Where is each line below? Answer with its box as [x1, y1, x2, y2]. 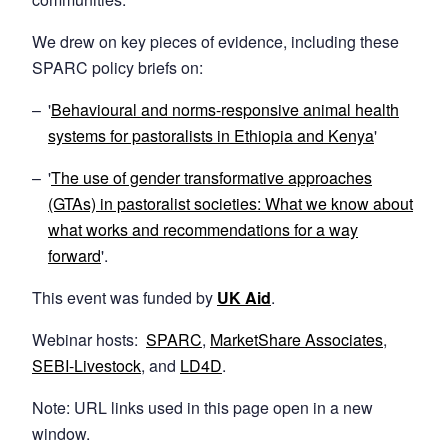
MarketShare [210, 328, 305, 352]
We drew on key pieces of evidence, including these [32, 30, 399, 54]
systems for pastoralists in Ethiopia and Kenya [48, 124, 374, 148]
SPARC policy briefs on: [32, 56, 203, 80]
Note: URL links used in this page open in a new [32, 396, 373, 420]
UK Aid [217, 286, 271, 310]
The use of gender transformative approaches [51, 166, 372, 190]
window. [32, 422, 90, 446]
